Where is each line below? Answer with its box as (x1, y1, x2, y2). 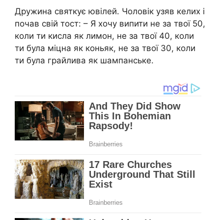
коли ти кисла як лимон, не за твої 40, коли (15, 30, 194, 41)
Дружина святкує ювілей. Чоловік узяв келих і (15, 6, 205, 16)
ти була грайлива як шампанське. (15, 55, 154, 65)
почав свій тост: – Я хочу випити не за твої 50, (15, 18, 205, 28)
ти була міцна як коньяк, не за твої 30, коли (15, 43, 195, 53)
